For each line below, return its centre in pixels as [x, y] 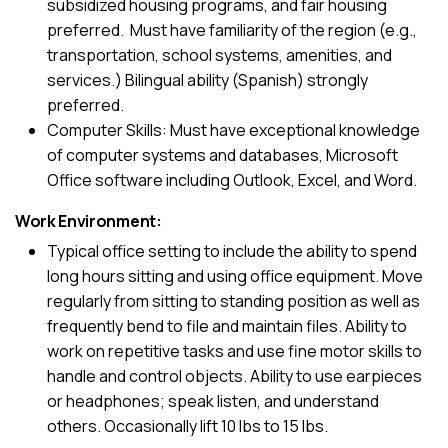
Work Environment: [88, 221]
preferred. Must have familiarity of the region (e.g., [232, 30]
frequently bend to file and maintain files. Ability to [227, 326]
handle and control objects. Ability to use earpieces [234, 376]
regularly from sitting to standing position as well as [233, 301]
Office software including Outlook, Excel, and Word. [232, 180]
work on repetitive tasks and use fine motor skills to [234, 351]
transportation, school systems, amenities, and [219, 55]
